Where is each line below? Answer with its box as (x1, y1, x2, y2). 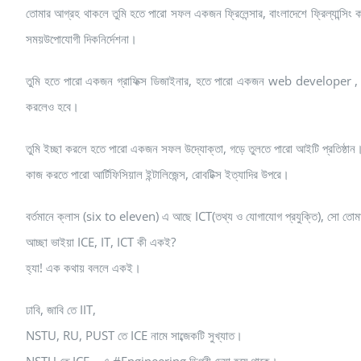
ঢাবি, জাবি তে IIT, (26, 301, 96, 317)
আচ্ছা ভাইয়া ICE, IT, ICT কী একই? (26, 233, 176, 250)
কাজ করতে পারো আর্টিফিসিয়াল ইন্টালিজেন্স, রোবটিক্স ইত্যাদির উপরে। (26, 165, 289, 182)
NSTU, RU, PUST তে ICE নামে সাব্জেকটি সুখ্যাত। (26, 326, 243, 343)
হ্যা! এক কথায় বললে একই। (26, 259, 141, 276)
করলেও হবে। (26, 98, 79, 114)
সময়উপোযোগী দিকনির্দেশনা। (26, 30, 137, 47)
